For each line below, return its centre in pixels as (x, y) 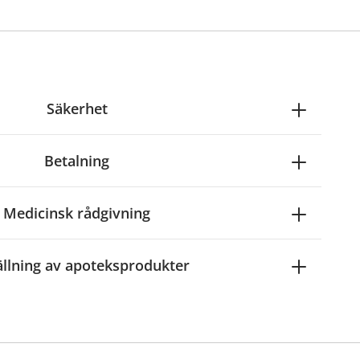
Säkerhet (77, 108)
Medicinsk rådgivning (77, 213)
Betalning (77, 161)
